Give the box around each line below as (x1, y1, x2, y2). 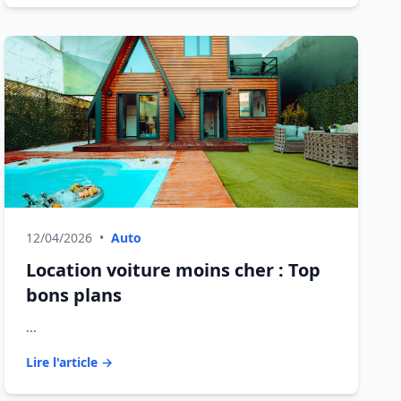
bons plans (26, 283, 123, 307)
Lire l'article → (26, 354, 114, 371)
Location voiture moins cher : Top (26, 258, 321, 282)
